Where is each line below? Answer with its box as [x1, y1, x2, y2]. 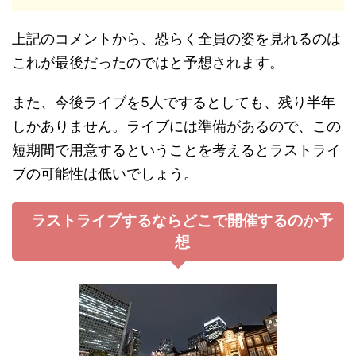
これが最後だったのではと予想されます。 [12, 53, 284, 71]
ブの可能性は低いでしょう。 [12, 164, 198, 182]
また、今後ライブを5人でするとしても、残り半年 [12, 93, 335, 110]
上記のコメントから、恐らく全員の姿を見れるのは [12, 29, 341, 47]
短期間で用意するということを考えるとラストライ [12, 141, 341, 158]
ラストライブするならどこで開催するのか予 [31, 211, 333, 230]
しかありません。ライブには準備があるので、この [12, 117, 341, 134]
